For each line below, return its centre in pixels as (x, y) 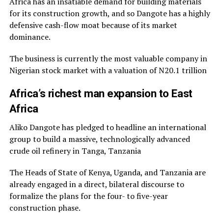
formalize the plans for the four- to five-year (88, 196)
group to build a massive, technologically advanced (99, 139)
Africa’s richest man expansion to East (101, 94)
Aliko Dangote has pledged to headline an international (108, 127)
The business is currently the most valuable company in (108, 59)
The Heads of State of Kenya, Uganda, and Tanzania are (107, 173)
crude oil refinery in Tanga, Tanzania (75, 151)
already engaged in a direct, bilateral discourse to (96, 184)
